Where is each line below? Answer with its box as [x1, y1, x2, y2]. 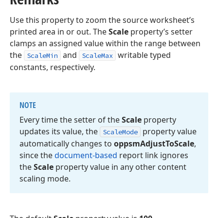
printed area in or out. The [10, 26, 109, 37]
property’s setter [128, 26, 193, 37]
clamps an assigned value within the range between [10, 38, 200, 49]
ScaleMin [27, 51, 58, 60]
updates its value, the [19, 126, 100, 137]
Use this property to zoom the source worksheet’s [10, 15, 195, 25]
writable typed [116, 50, 171, 60]
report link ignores [117, 150, 188, 161]
